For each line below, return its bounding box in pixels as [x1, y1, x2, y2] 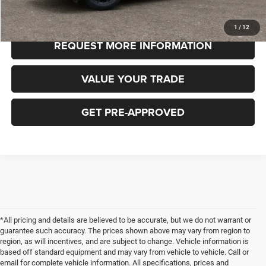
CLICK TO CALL [96, 5, 170, 21]
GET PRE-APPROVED [81, 104, 185, 121]
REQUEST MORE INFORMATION [54, 38, 213, 54]
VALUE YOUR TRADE [81, 71, 185, 87]
